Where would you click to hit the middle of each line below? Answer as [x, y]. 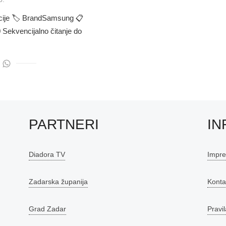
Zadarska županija [59, 182]
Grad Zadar [48, 209]
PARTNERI [64, 125]
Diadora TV [47, 155]
